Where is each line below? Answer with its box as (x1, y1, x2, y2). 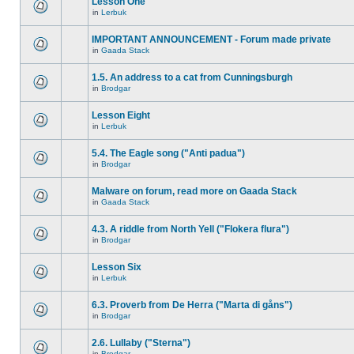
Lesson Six (92, 262, 141, 273)
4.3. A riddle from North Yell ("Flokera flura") (92, 224, 289, 235)
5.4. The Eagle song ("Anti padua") (92, 148, 245, 159)
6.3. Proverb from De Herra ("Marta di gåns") (92, 299, 292, 311)
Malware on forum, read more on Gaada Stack (92, 186, 297, 197)
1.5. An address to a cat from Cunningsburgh (92, 72, 292, 83)
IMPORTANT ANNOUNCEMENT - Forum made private (92, 34, 331, 45)
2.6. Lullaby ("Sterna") (92, 337, 190, 348)
